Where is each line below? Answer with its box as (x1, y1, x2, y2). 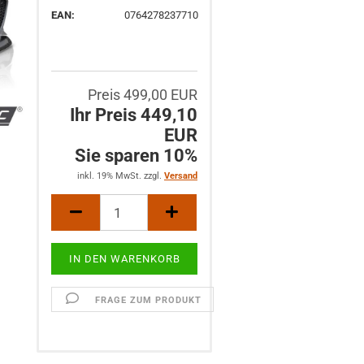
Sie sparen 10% (74, 145, 197, 166)
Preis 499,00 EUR (87, 86, 197, 103)
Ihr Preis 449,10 (69, 105, 197, 125)
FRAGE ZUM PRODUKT (94, 295, 201, 305)
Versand (163, 171, 197, 181)
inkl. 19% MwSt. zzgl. (76, 171, 164, 181)
